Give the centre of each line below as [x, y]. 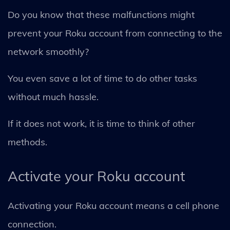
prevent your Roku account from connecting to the [115, 33]
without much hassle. [54, 97]
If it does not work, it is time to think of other [101, 124]
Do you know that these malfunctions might [101, 15]
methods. [29, 142]
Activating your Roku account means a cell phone [113, 206]
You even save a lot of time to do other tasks [102, 79]
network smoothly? [50, 52]
